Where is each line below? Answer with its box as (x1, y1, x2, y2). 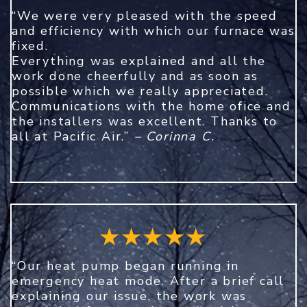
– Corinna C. (134, 127, 215, 145)
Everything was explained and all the (12, 52, 266, 69)
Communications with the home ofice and (12, 97, 291, 114)
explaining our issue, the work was (12, 287, 247, 304)
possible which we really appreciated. (12, 82, 269, 99)
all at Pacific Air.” (12, 127, 134, 145)
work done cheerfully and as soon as (12, 67, 258, 84)
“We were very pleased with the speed (12, 7, 278, 24)
